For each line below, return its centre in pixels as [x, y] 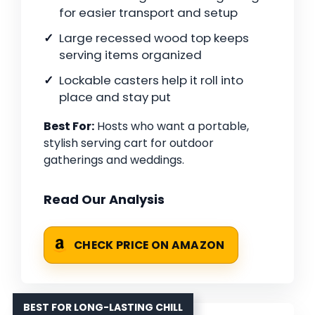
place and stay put [115, 97]
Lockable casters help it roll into [151, 81]
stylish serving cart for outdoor [129, 143]
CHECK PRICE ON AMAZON [149, 245]
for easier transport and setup [148, 13]
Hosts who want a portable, [172, 127]
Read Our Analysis [104, 200]
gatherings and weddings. [114, 160]
